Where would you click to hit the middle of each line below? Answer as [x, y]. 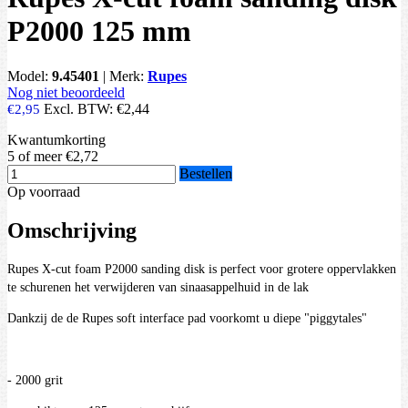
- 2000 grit [35, 381]
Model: [30, 76]
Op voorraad [44, 191]
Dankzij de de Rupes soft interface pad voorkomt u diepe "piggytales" [187, 319]
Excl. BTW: [80, 108]
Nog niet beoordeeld [66, 92]
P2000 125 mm [99, 31]
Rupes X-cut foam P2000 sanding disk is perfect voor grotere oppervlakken [202, 270]
